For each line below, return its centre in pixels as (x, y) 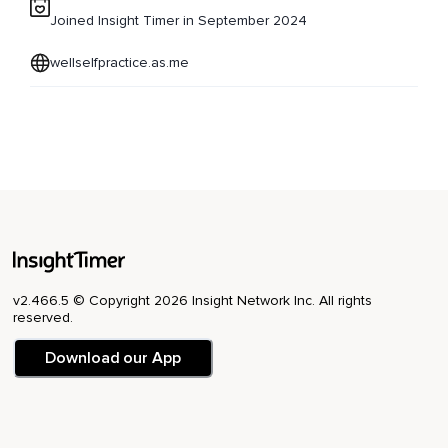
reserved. (43, 318)
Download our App (113, 358)
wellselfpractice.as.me (119, 63)
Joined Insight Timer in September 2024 (178, 21)
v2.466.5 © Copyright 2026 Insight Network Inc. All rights (192, 301)
